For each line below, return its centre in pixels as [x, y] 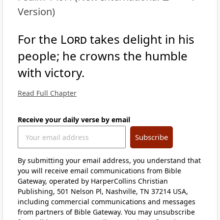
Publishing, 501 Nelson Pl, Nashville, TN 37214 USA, [103, 192]
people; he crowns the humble [103, 56]
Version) [36, 12]
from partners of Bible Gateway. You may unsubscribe [106, 212]
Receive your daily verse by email [74, 119]
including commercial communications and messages [107, 202]
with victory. [51, 73]
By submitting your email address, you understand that [109, 161]
